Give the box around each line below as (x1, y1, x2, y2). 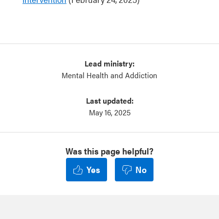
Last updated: (86, 95, 133, 106)
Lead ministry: (85, 58, 134, 69)
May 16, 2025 (88, 107, 131, 118)
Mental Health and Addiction (62, 69, 157, 81)
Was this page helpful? (66, 145, 153, 157)
